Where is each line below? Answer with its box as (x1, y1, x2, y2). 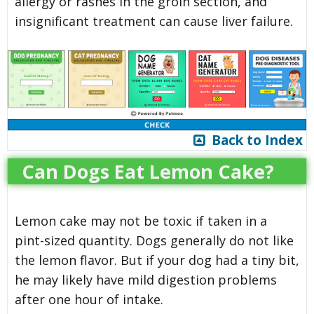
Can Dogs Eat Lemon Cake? (22, 158, 274, 184)
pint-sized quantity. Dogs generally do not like (15, 231, 294, 249)
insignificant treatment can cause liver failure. (15, 12, 293, 29)
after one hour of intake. (15, 290, 163, 308)
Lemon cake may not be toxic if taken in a (15, 212, 267, 229)
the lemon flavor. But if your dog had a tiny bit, (15, 251, 299, 268)
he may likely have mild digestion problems (15, 271, 277, 288)
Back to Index (205, 130, 303, 149)
